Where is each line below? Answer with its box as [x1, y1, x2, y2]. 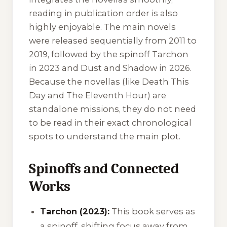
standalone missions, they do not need [29, 104, 196, 115]
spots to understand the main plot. [29, 131, 180, 142]
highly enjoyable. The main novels [29, 22, 176, 32]
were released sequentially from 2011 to [29, 35, 197, 46]
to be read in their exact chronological [29, 118, 192, 128]
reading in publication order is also [29, 8, 178, 19]
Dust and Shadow [81, 63, 157, 73]
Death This [142, 77, 189, 87]
